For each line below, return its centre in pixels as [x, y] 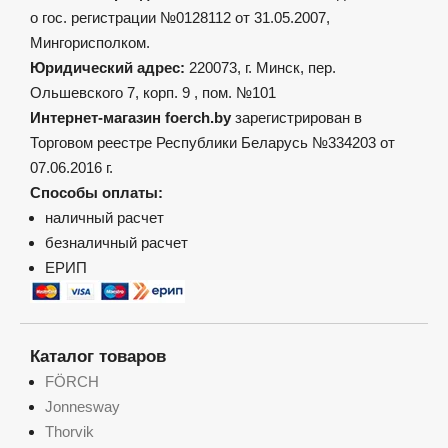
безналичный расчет [116, 243]
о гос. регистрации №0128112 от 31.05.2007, [180, 18]
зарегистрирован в [296, 118]
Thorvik [69, 432]
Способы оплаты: [96, 193]
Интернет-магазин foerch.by [130, 118]
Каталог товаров [98, 357]
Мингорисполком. [90, 43]
